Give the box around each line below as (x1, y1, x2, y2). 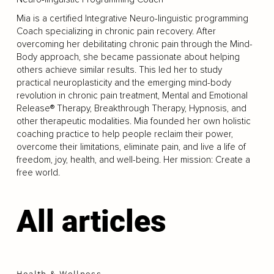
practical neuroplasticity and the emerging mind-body (16, 77, 231, 88)
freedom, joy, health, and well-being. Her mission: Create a (16, 154, 250, 165)
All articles (16, 204, 166, 239)
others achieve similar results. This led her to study (16, 64, 222, 75)
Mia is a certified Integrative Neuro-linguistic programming (16, 13, 248, 24)
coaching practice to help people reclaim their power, (16, 128, 233, 139)
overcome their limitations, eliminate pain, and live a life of (16, 141, 246, 152)
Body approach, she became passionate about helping (16, 51, 240, 62)
